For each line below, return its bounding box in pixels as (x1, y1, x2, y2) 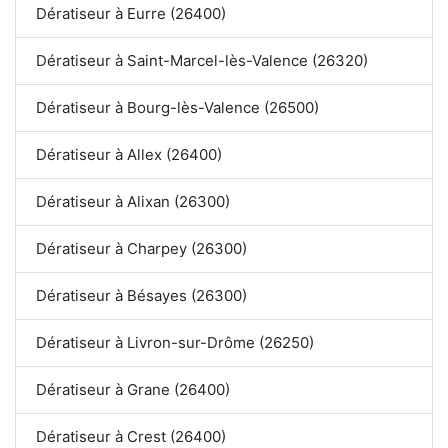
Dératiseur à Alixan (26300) (36, 192, 230, 212)
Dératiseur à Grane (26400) (36, 380, 230, 400)
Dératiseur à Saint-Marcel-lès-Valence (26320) (36, 51, 369, 71)
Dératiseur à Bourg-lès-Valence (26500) (36, 98, 320, 118)
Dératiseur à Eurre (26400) (36, 4, 226, 24)
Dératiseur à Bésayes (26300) (36, 286, 247, 306)
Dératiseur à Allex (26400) (36, 145, 222, 165)
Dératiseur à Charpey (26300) (36, 239, 247, 259)
